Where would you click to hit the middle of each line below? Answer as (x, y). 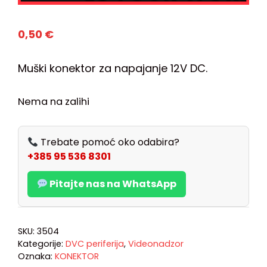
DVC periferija (95, 244)
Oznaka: (36, 257)
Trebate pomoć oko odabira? (109, 142)
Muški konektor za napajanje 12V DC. (113, 69)
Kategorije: (42, 244)
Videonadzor (156, 244)
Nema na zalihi (54, 101)
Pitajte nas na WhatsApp (112, 184)
